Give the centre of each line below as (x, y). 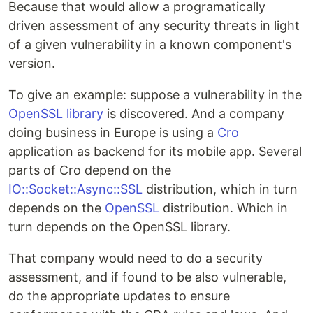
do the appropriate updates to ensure (119, 296)
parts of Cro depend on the (90, 170)
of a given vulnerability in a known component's (150, 45)
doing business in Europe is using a (113, 133)
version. (32, 64)
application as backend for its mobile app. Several (155, 152)
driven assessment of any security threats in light (154, 26)
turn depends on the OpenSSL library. (119, 227)
